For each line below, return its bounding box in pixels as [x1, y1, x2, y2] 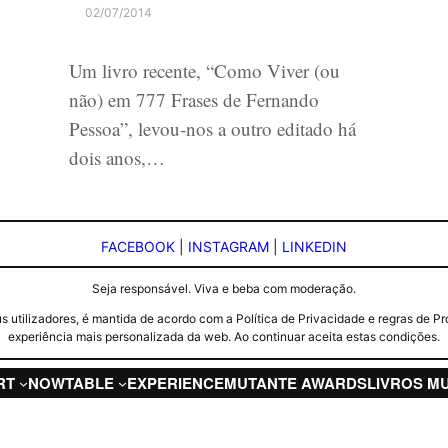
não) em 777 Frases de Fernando [69, 86, 320, 112]
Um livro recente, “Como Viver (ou [69, 57, 341, 83]
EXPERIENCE [126, 371, 224, 394]
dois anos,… [69, 144, 166, 170]
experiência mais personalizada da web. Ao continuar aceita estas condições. [8, 328, 440, 344]
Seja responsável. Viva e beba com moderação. [92, 280, 356, 296]
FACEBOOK [101, 238, 175, 256]
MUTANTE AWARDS [223, 371, 367, 394]
